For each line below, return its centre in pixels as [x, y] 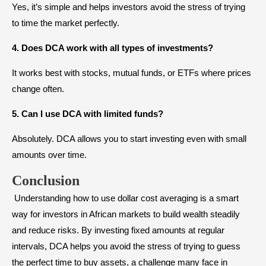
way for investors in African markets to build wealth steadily [126, 214]
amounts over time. [49, 155]
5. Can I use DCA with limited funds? [88, 114]
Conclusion [46, 181]
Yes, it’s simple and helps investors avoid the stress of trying [129, 7]
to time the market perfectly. [66, 23]
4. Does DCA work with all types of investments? [113, 48]
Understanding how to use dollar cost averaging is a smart [125, 198]
